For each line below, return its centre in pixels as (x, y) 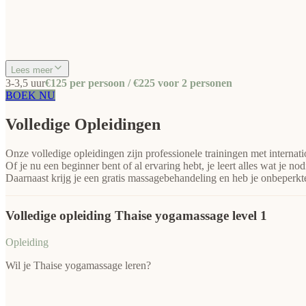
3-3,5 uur (25, 83)
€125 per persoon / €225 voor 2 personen (139, 83)
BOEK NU (30, 95)
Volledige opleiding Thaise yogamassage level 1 (136, 216)
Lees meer (32, 70)
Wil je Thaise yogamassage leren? (78, 266)
